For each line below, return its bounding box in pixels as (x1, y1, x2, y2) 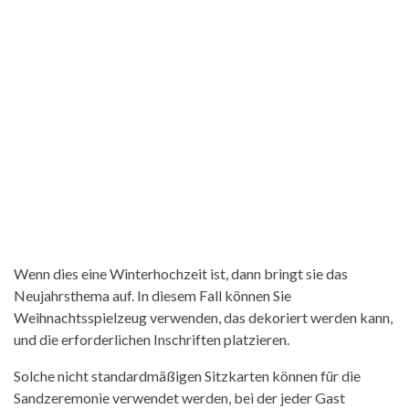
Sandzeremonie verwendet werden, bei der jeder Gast (14, 388, 345, 406)
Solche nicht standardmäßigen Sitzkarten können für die (14, 366, 361, 384)
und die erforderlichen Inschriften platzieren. (14, 330, 289, 348)
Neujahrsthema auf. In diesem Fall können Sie (14, 286, 291, 304)
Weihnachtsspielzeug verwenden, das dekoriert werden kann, (14, 308, 393, 326)
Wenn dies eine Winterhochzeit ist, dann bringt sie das (14, 264, 348, 282)
